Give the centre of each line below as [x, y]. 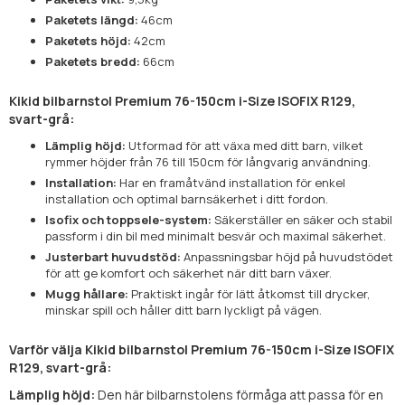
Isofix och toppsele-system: [128, 219]
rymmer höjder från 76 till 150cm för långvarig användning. [208, 161]
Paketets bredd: [93, 61]
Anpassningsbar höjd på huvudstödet [287, 256]
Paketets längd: [92, 19]
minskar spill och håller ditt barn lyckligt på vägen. [184, 310]
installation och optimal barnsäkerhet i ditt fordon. [187, 198]
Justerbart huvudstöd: [113, 256]
